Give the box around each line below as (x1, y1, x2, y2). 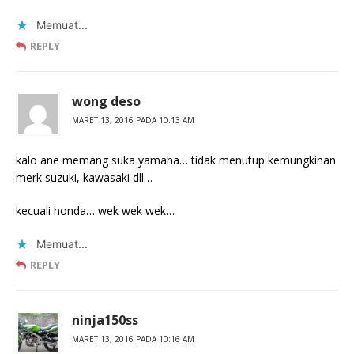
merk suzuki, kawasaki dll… (16, 170, 153, 186)
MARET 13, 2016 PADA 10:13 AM (72, 115, 194, 126)
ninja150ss (72, 311, 138, 330)
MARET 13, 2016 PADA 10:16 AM (72, 333, 194, 345)
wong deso (72, 92, 141, 111)
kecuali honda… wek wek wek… (16, 203, 175, 219)
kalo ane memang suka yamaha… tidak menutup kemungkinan (16, 153, 336, 168)
